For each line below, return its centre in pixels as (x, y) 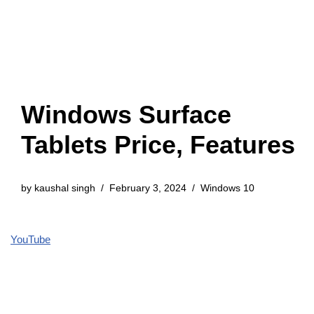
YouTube (30, 239)
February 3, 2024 (148, 188)
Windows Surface (126, 115)
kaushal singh (65, 188)
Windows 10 (227, 188)
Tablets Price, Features (158, 145)
